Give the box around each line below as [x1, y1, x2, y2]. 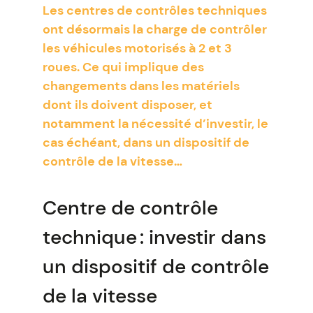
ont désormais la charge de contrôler [42, 21, 267, 38]
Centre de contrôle [42, 195, 218, 221]
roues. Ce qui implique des [42, 59, 204, 75]
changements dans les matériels [42, 78, 240, 94]
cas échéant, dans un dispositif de [42, 134, 249, 151]
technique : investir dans [42, 224, 266, 250]
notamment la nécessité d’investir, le [42, 115, 268, 132]
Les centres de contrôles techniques [42, 2, 267, 19]
